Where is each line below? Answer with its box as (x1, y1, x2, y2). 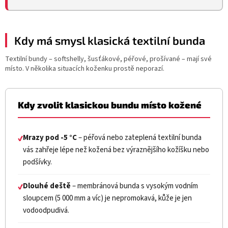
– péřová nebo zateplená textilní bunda (77, 132, 202, 143)
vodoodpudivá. (23, 205, 69, 216)
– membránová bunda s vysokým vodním (71, 180, 198, 191)
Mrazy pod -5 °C (23, 132, 77, 143)
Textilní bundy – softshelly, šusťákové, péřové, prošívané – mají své (5, 53, 212, 64)
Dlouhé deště (23, 180, 71, 191)
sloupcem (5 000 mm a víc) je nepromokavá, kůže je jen (23, 192, 192, 204)
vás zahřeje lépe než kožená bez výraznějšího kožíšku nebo (23, 144, 209, 155)
